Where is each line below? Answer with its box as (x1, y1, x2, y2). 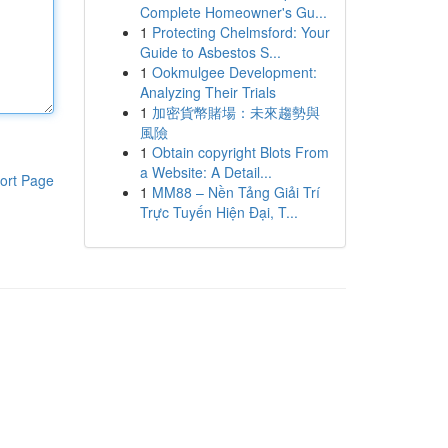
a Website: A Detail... (139, 162, 272, 182)
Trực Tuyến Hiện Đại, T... (139, 202, 298, 222)
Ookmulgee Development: (151, 62, 317, 82)
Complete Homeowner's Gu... (139, 2, 327, 22)
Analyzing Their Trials (139, 82, 276, 102)
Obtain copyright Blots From (151, 142, 329, 162)
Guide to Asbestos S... (139, 42, 281, 62)
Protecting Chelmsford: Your (151, 22, 330, 42)
